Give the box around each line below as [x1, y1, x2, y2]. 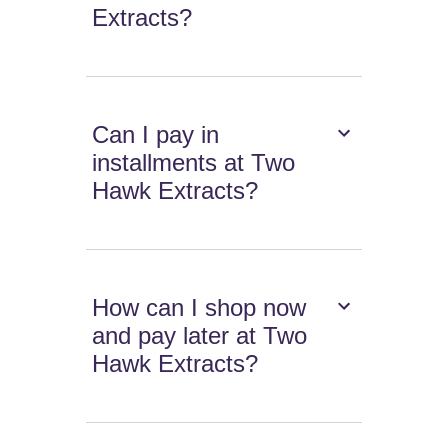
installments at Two [92, 149, 296, 177]
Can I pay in [92, 121, 220, 149]
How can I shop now [92, 294, 307, 322]
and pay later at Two [92, 322, 308, 350]
